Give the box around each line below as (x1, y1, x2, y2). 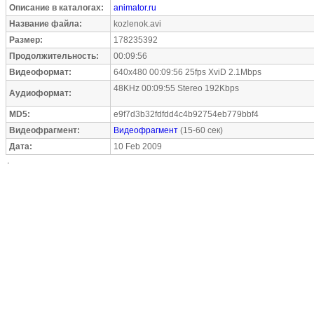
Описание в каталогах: (9, 3, 104, 13)
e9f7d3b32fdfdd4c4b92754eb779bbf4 (114, 109, 259, 119)
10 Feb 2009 (114, 142, 162, 151)
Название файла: (9, 19, 82, 29)
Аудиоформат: (9, 88, 71, 98)
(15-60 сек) (178, 125, 223, 135)
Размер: (9, 35, 43, 45)
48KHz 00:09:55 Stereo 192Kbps (114, 83, 239, 93)
